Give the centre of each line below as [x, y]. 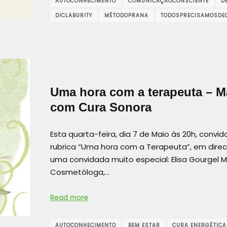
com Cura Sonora [101, 108]
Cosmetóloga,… [80, 172]
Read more [69, 198]
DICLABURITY [74, 15]
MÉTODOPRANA [126, 15]
